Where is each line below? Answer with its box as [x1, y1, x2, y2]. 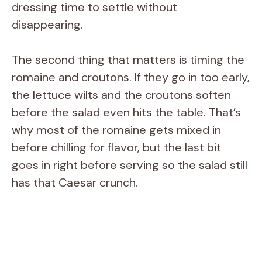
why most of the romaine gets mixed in [12, 122, 221, 137]
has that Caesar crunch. [12, 175, 138, 190]
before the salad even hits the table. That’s [12, 105, 241, 120]
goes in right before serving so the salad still [12, 157, 247, 173]
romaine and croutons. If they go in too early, [12, 70, 250, 85]
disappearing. [12, 17, 83, 32]
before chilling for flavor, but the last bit [12, 140, 221, 155]
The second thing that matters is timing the [12, 52, 244, 67]
